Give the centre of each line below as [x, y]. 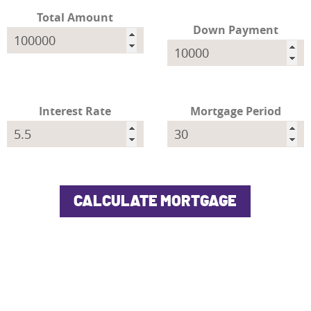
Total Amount [75, 18]
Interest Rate [75, 111]
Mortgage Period [236, 111]
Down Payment [236, 30]
